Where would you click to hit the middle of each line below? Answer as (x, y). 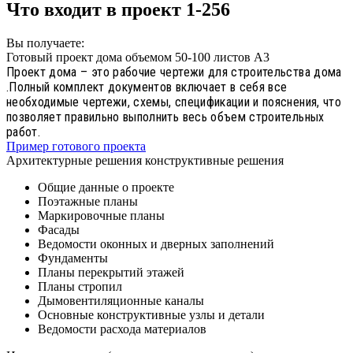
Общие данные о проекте (106, 188)
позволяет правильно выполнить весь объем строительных (165, 117)
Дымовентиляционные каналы (121, 301)
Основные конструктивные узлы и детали (151, 315)
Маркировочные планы (101, 216)
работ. (24, 132)
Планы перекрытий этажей (111, 273)
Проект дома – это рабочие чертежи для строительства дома (174, 72)
